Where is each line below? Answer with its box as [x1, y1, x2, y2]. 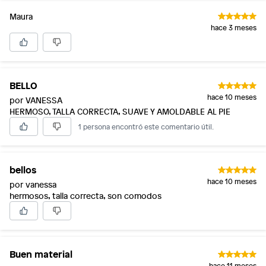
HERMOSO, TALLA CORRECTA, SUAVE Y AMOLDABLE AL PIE [9, 106, 232, 117]
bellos [9, 162, 36, 176]
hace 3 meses [211, 23, 256, 32]
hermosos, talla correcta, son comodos [9, 190, 161, 201]
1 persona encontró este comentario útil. [78, 122, 214, 131]
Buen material [9, 246, 72, 261]
